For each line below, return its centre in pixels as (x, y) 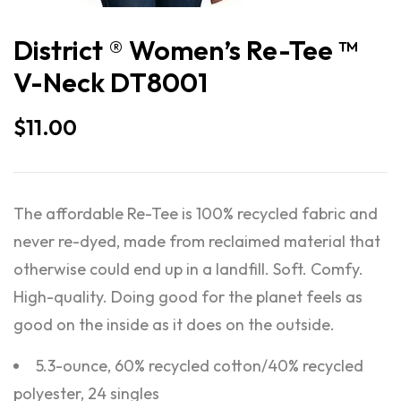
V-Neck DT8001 (111, 82)
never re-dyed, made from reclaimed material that (197, 241)
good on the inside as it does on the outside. (174, 324)
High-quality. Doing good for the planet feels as (188, 297)
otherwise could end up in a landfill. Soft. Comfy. (188, 269)
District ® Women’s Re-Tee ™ (186, 50)
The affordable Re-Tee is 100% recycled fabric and (196, 213)
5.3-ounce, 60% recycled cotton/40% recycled (200, 366)
